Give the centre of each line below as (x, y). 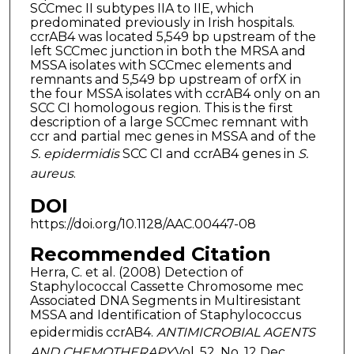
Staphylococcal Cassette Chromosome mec (166, 286)
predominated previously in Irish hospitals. (162, 22)
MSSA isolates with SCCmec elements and (161, 65)
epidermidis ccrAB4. (93, 332)
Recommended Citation (150, 254)
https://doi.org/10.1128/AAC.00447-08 (143, 224)
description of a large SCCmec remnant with (169, 122)
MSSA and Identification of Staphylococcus (165, 314)
